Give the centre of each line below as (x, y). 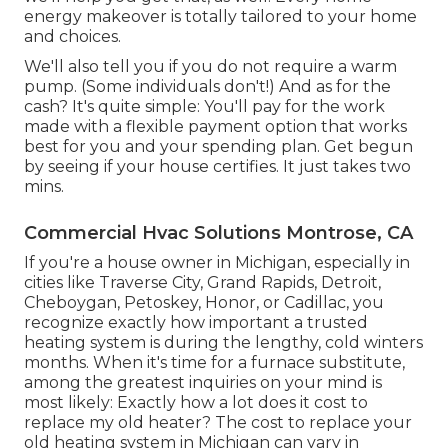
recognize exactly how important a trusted (196, 323)
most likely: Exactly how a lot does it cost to (196, 403)
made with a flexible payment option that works (215, 127)
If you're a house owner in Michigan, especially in (217, 263)
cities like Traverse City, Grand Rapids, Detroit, (202, 283)
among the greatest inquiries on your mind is (203, 383)
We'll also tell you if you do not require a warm (210, 67)
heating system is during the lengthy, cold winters (223, 343)
